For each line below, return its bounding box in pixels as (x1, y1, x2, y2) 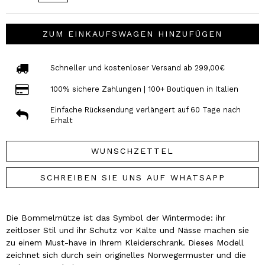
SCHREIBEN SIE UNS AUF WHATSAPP (40, 172, 225, 182)
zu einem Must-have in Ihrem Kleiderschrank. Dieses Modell (6, 237, 244, 247)
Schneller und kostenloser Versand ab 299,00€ (50, 63, 225, 73)
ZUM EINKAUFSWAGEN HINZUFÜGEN (43, 28, 222, 38)
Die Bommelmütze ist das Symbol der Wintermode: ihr (6, 212, 225, 222)
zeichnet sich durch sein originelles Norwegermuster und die (6, 250, 246, 260)
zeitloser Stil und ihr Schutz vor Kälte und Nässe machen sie (6, 225, 249, 235)
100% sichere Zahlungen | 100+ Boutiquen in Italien (50, 85, 238, 94)
